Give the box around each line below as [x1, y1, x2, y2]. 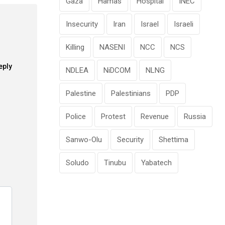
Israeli [174, 20, 193, 29]
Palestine [66, 89, 96, 98]
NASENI [99, 43, 125, 52]
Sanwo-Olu [66, 135, 102, 145]
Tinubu [104, 158, 126, 168]
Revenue [141, 112, 169, 122]
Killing [66, 43, 84, 52]
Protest [101, 112, 126, 122]
